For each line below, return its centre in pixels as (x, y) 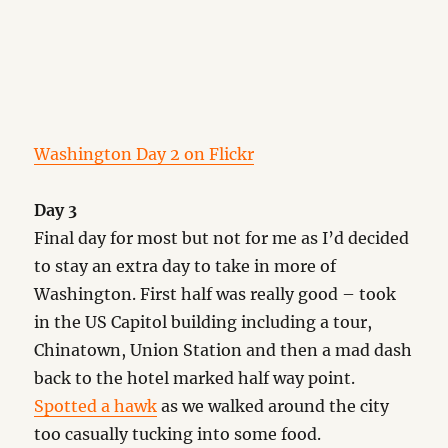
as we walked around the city (273, 406)
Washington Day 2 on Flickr (144, 154)
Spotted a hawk (96, 406)
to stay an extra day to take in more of (185, 266)
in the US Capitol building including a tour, (203, 322)
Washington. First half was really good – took (215, 294)
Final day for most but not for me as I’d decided (222, 238)
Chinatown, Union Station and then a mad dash (223, 350)
